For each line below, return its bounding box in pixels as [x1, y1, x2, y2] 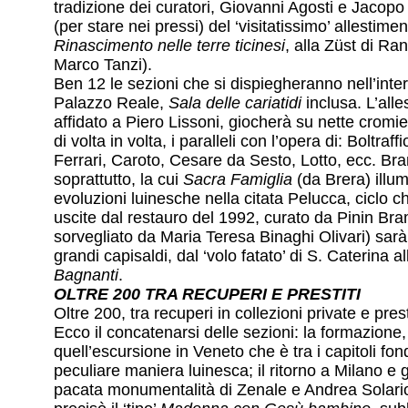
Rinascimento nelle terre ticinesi [54, 36, 285, 55]
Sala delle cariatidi [168, 93, 301, 112]
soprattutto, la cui [54, 169, 183, 189]
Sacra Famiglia [183, 169, 292, 189]
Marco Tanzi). [54, 55, 152, 74]
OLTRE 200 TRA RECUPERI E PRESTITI [54, 284, 361, 303]
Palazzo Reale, [54, 93, 168, 112]
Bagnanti [54, 265, 118, 284]
